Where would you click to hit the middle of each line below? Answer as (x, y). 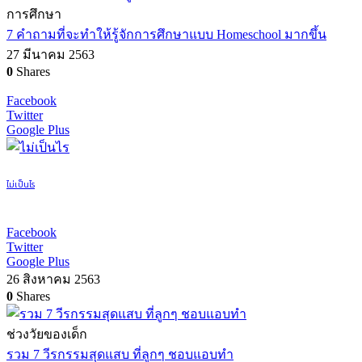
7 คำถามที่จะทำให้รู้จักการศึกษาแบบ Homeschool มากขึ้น (166, 35)
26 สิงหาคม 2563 (53, 280)
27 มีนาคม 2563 (51, 55)
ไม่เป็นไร (21, 185)
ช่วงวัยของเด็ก (47, 335)
